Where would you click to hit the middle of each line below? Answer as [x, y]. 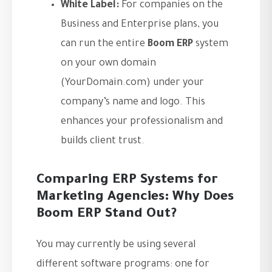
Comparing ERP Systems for [127, 181]
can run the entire [104, 45]
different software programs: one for [123, 265]
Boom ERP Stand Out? [107, 215]
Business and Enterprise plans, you [140, 25]
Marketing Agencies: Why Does [135, 198]
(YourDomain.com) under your [132, 83]
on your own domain [108, 64]
